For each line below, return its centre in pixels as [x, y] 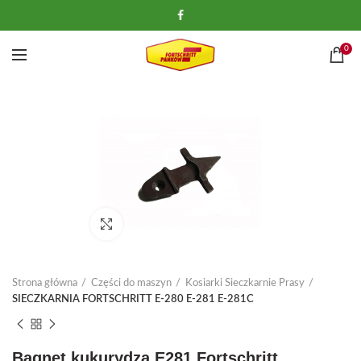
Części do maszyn [131, 283]
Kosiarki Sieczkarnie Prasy [245, 283]
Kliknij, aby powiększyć [175, 224]
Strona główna [45, 283]
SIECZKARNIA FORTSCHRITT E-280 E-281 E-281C [133, 299]
